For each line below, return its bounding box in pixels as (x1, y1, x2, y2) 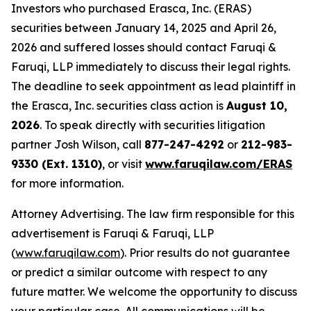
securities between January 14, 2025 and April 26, (11, 21, 276, 35)
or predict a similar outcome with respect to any (11, 265, 267, 280)
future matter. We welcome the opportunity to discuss (11, 285, 297, 299)
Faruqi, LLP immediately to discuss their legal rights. (11, 60, 290, 74)
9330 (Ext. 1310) (11, 157, 102, 171)
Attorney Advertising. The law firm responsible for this (11, 207, 294, 221)
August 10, (226, 99, 287, 113)
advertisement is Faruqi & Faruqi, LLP (11, 226, 214, 241)
